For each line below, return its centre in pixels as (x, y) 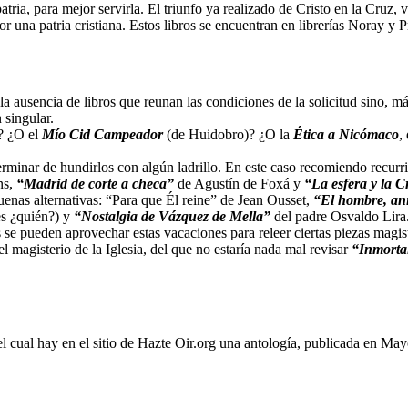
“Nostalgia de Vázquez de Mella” (172, 217)
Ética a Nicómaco (346, 135)
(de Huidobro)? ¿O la (230, 135)
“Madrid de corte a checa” (95, 184)
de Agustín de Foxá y (237, 184)
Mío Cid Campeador (104, 135)
